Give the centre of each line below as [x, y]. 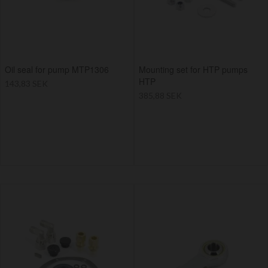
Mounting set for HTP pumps [193, 70]
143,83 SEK [26, 84]
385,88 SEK [160, 96]
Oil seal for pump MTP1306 [57, 70]
